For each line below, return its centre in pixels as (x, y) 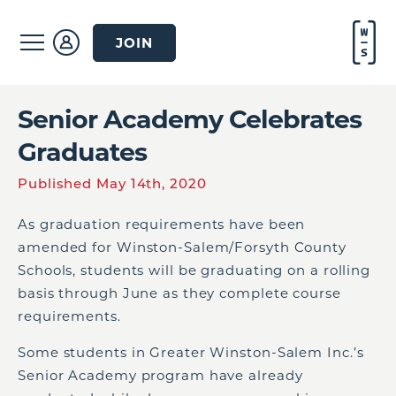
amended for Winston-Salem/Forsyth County (182, 247)
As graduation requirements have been (162, 224)
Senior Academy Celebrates (190, 119)
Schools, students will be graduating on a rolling (194, 270)
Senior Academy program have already (160, 375)
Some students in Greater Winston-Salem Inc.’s (191, 352)
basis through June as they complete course (179, 293)
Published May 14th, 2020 (112, 183)
